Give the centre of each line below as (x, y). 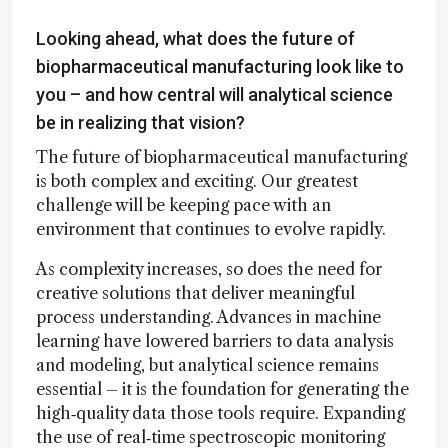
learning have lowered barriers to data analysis (215, 340)
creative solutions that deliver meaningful (195, 292)
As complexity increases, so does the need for (209, 268)
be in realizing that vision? (140, 122)
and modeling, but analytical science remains (207, 364)
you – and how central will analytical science (214, 94)
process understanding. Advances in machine (208, 316)
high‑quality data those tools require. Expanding (220, 412)
